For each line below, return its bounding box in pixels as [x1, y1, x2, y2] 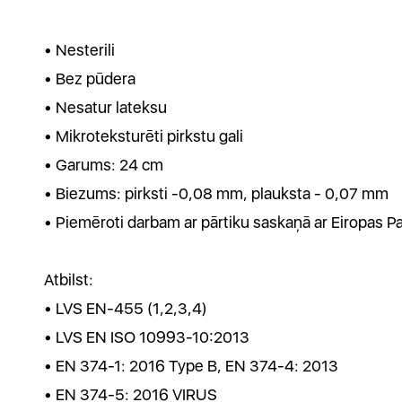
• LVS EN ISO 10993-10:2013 [44, 328, 257, 346]
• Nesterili [44, 40, 115, 59]
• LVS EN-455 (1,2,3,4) [44, 299, 207, 318]
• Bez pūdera [44, 69, 135, 88]
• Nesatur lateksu [44, 98, 167, 117]
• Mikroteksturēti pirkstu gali [44, 127, 243, 145]
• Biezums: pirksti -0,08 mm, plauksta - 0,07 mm [44, 184, 389, 203]
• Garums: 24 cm [44, 155, 163, 174]
